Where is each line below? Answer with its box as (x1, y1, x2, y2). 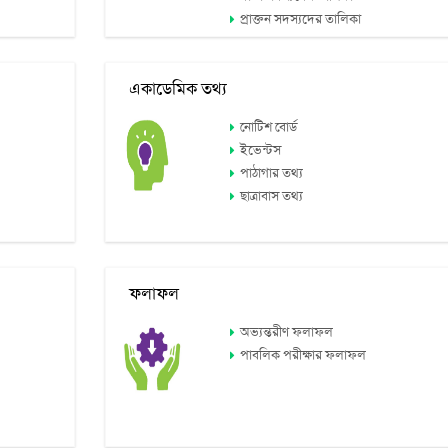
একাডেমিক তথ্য (120, 80, 227, 100)
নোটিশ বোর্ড (240, 120, 298, 136)
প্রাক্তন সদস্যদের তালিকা (240, 12, 362, 28)
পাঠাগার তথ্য (240, 166, 304, 182)
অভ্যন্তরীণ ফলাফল (240, 325, 334, 341)
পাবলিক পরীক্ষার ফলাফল (240, 348, 367, 364)
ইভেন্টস (240, 143, 282, 159)
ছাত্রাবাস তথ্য (240, 189, 304, 205)
